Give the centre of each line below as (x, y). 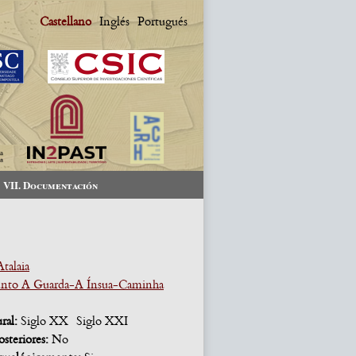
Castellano (66, 21)
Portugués (163, 21)
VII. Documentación (50, 185)
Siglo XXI (102, 321)
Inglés (114, 21)
